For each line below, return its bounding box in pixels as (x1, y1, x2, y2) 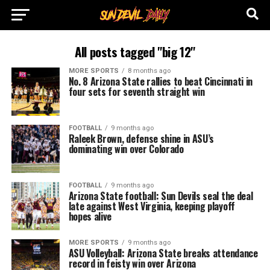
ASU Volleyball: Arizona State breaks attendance (68, 246, 258, 260)
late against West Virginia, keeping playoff (68, 199, 235, 213)
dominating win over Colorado (68, 142, 184, 156)
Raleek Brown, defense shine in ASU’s (68, 131, 215, 146)
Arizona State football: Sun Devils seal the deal (68, 189, 253, 203)
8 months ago (127, 67, 171, 75)
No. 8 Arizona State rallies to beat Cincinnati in (68, 74, 253, 89)
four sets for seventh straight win (68, 84, 205, 99)
